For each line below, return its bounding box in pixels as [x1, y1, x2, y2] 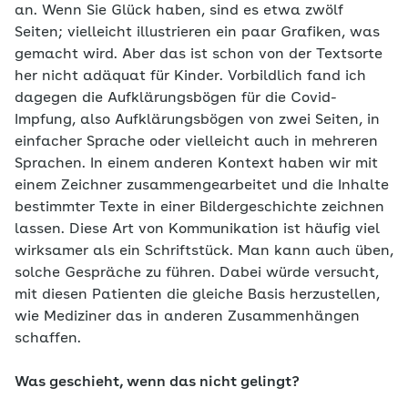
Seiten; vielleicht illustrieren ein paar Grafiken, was [15, 25, 380, 41]
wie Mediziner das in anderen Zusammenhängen [15, 310, 360, 325]
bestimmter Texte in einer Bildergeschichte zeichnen [15, 200, 384, 216]
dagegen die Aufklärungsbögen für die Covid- [15, 91, 337, 107]
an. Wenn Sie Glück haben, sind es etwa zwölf [15, 4, 343, 19]
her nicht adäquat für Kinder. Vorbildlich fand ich [15, 69, 366, 85]
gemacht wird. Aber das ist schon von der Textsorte [15, 47, 382, 63]
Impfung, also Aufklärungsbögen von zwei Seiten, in [15, 113, 380, 128]
